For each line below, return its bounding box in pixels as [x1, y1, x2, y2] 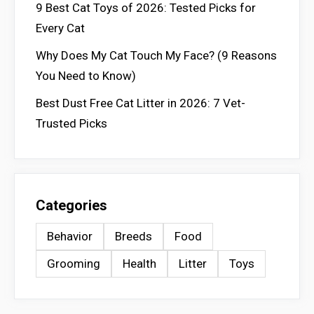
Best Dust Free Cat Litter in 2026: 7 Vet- [36, 95, 245, 110]
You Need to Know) [36, 68, 136, 83]
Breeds [115, 228, 152, 243]
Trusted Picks [36, 116, 107, 130]
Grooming [47, 256, 100, 271]
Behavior [47, 228, 93, 243]
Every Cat [36, 20, 85, 35]
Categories [36, 196, 107, 214]
